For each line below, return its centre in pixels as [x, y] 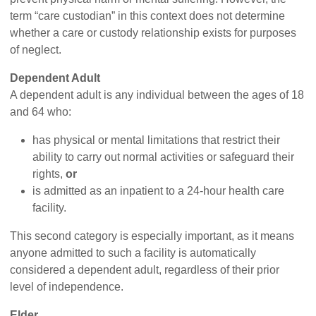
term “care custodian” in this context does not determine [148, 16]
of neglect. [36, 50]
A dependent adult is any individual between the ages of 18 [157, 95]
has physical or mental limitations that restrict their [157, 140]
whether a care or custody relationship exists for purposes [153, 33]
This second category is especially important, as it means [152, 236]
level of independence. [67, 287]
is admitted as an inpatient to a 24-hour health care [159, 191]
